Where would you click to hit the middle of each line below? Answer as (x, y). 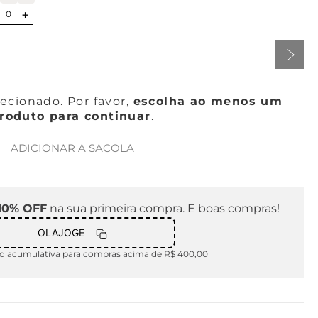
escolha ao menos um (208, 101)
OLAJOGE (61, 232)
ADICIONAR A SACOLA (72, 148)
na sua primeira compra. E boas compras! (163, 208)
